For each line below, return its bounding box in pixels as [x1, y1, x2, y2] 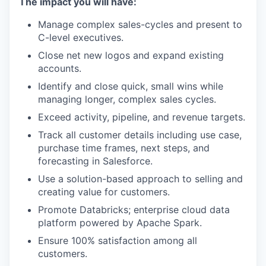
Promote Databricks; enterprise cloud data [38, 204, 230, 216]
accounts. [38, 62, 81, 74]
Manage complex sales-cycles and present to [38, 18, 242, 30]
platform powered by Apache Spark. [38, 217, 202, 229]
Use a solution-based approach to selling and [38, 173, 243, 185]
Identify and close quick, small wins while [38, 80, 223, 92]
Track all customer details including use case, [38, 129, 242, 141]
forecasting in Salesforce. [38, 155, 153, 167]
